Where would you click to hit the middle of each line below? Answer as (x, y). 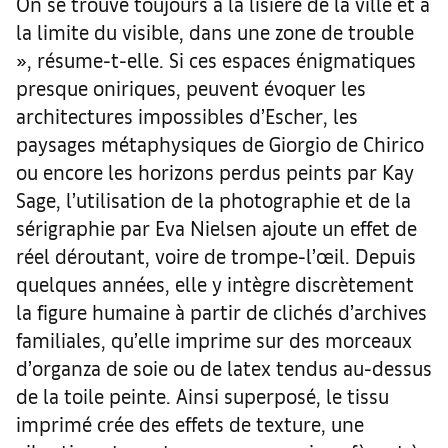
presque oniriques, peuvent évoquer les (191, 87)
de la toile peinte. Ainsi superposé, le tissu (202, 395)
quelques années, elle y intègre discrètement (215, 283)
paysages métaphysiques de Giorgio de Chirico (220, 143)
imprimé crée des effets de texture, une (190, 423)
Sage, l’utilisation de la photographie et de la (213, 199)
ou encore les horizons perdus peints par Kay (215, 171)
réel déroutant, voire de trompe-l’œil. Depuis (216, 255)
